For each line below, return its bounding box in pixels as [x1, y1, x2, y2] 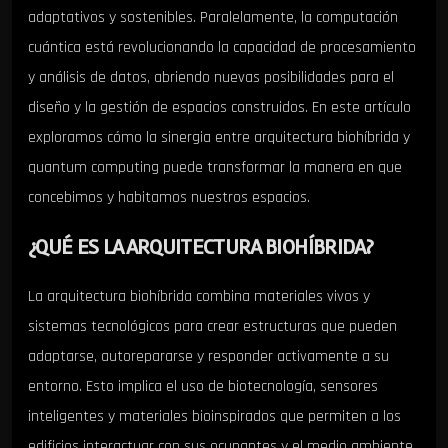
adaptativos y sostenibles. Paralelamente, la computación [28, 6, 398, 28]
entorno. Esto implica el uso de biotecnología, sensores [28, 376, 378, 398]
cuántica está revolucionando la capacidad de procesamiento [28, 36, 416, 58]
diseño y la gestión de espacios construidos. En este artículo [28, 96, 411, 118]
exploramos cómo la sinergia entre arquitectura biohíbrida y [28, 126, 410, 148]
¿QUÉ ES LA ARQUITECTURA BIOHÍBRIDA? [28, 233, 373, 260]
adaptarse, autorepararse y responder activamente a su [28, 346, 389, 368]
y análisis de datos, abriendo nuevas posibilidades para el [28, 66, 394, 88]
